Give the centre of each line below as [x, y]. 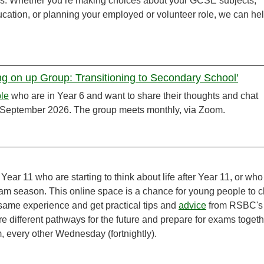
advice [192, 206]
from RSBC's [235, 206]
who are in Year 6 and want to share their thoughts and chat [133, 96]
